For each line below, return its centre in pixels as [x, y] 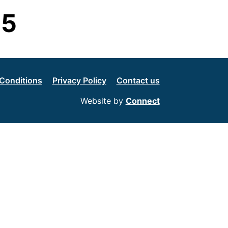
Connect [142, 101]
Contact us [138, 81]
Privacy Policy [79, 81]
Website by [103, 101]
